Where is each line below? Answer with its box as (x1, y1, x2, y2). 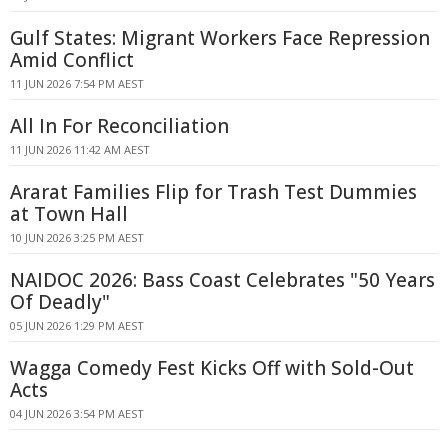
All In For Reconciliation (10, 113, 229, 139)
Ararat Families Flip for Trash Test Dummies (10, 179, 417, 205)
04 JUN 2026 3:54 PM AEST (10, 406, 144, 421)
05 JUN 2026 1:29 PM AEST (10, 318, 144, 333)
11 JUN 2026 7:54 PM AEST (10, 76, 144, 91)
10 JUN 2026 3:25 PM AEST (10, 230, 144, 245)
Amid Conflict (10, 47, 134, 73)
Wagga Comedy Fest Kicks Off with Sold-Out (10, 355, 414, 381)
